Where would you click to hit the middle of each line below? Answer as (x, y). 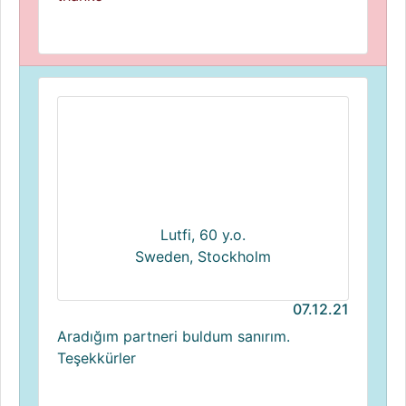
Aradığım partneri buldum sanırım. (174, 336)
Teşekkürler (97, 358)
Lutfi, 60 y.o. (203, 235)
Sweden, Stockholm (203, 256)
